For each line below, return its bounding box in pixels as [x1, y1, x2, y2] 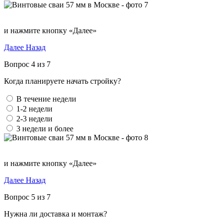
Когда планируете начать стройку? [4, 77, 121, 85]
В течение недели [16, 95, 76, 103]
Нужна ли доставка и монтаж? [4, 210, 107, 218]
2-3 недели [16, 114, 53, 123]
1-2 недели [16, 105, 53, 113]
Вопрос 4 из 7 [4, 60, 51, 68]
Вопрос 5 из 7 [4, 193, 51, 201]
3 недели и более [16, 124, 73, 133]
